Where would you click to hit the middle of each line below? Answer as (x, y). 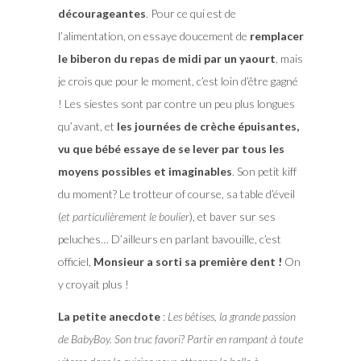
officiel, (75, 262)
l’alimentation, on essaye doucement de (154, 36)
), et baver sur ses (232, 217)
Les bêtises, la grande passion (231, 317)
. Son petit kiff (264, 172)
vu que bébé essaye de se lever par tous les (171, 149)
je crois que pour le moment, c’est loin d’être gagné (178, 81)
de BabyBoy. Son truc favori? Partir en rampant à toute (180, 339)
